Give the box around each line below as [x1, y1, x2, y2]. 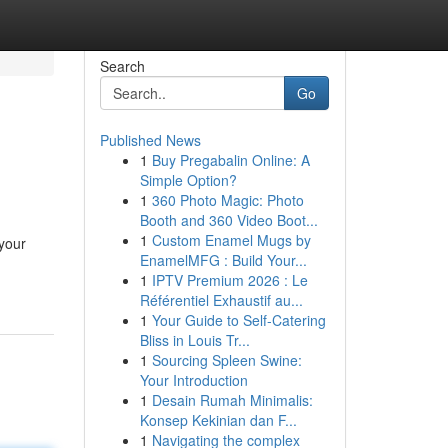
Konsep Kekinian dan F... [139, 410, 297, 430]
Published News [99, 130, 201, 150]
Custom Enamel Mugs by [151, 230, 311, 250]
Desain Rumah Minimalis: [151, 390, 313, 410]
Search [99, 56, 145, 76]
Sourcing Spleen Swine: [151, 350, 302, 370]
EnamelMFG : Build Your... [139, 250, 307, 270]
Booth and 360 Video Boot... [139, 210, 318, 230]
